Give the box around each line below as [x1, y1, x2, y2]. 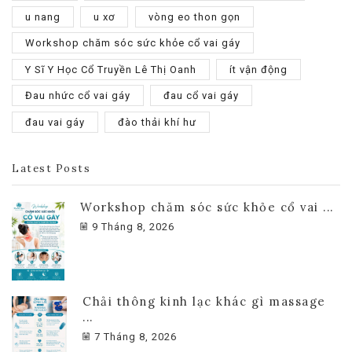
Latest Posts [12, 162, 90, 176]
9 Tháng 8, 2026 [92, 221, 174, 233]
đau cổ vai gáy [163, 90, 240, 102]
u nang [25, 10, 60, 23]
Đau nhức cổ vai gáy [25, 90, 130, 102]
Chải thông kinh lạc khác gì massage [82, 293, 326, 309]
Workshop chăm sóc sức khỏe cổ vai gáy [25, 37, 240, 49]
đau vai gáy [25, 115, 85, 128]
